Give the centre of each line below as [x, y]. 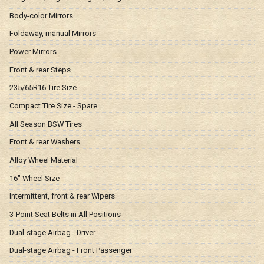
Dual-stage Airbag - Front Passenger [71, 250]
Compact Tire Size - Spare [53, 105]
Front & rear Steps [40, 70]
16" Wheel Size [34, 178]
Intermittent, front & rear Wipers [62, 196]
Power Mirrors [33, 51]
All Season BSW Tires [46, 124]
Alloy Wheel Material [44, 160]
